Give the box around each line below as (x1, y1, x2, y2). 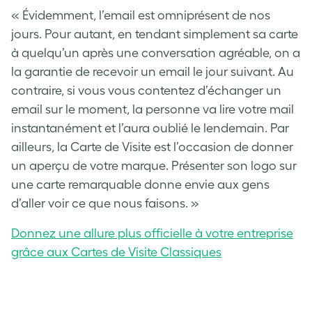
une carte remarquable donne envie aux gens (11, 178, 270, 192)
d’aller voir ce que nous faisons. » (11, 196, 199, 211)
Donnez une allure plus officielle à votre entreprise (11, 226, 293, 241)
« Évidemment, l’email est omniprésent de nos (11, 8, 270, 23)
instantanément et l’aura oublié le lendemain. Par (11, 121, 289, 136)
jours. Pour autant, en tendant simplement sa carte (11, 27, 298, 42)
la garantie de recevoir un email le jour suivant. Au (11, 65, 294, 79)
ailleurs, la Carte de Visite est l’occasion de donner (11, 140, 293, 155)
